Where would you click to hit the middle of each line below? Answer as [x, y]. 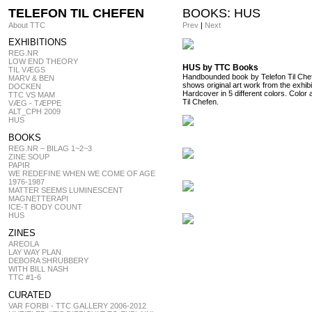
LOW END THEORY [43, 61]
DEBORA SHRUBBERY [48, 260]
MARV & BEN [31, 78]
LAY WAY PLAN [35, 252]
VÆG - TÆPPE [35, 103]
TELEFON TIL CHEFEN [76, 13]
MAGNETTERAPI [38, 198]
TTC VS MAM [32, 95]
